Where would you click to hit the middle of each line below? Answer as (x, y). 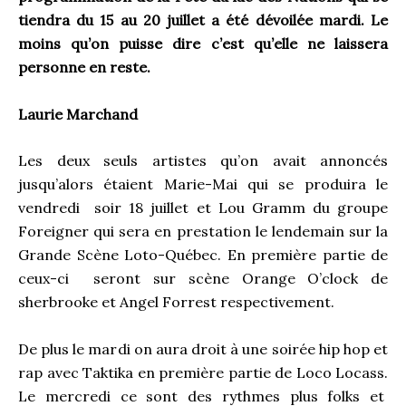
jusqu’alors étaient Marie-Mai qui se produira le (203, 184)
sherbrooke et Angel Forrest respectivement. (176, 302)
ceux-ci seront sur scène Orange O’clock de (203, 279)
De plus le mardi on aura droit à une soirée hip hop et (203, 348)
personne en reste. (84, 67)
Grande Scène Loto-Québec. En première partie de (203, 255)
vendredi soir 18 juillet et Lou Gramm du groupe (203, 208)
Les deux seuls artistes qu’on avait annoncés (203, 161)
